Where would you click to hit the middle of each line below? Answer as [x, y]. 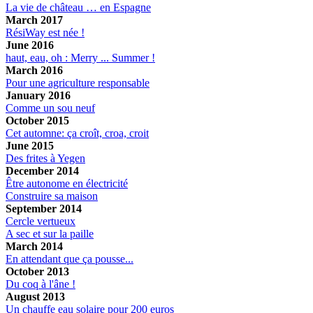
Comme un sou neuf [50, 108]
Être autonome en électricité [67, 183]
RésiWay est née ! [45, 32]
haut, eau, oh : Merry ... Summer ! [80, 57]
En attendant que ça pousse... [70, 259]
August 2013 [35, 296]
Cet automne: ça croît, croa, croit [77, 133]
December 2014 [42, 170]
